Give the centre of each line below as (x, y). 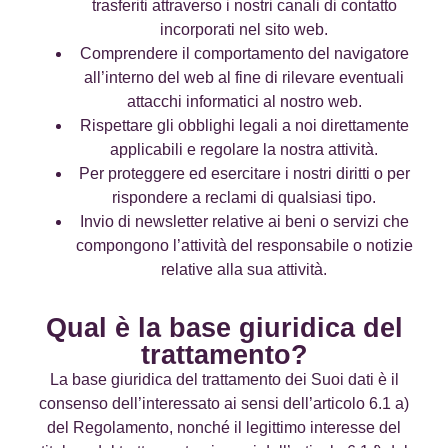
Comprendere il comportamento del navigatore (244, 54)
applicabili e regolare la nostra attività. (244, 150)
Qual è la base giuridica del (224, 328)
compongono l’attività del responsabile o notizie (244, 246)
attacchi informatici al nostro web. (244, 102)
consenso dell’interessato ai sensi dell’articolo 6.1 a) (224, 404)
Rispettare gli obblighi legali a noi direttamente (244, 126)
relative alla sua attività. (244, 270)
